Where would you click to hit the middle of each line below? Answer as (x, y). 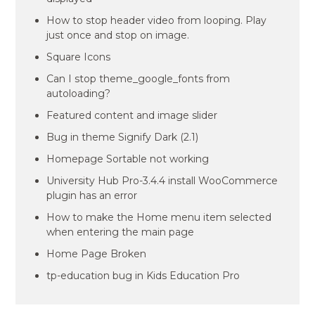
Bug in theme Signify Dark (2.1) (123, 137)
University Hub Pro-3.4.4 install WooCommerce (162, 181)
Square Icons (79, 57)
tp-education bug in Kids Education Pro (143, 276)
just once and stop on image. (118, 35)
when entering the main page (121, 232)
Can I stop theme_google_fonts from (139, 79)
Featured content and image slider (132, 115)
